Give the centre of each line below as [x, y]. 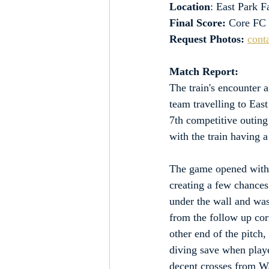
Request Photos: [207, 39]
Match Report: [204, 72]
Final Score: [198, 23]
